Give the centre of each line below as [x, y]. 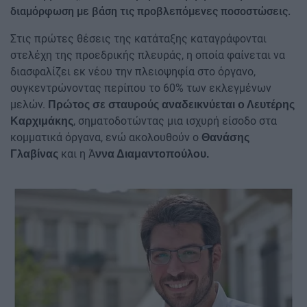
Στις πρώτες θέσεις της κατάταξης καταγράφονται [138, 38]
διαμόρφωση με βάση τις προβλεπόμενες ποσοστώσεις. [150, 11]
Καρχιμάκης [42, 121]
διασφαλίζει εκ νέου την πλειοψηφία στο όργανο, [133, 71]
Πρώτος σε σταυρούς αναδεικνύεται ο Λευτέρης [171, 104]
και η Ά [77, 153]
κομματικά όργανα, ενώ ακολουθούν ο [106, 137]
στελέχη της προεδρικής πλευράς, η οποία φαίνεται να [148, 55]
